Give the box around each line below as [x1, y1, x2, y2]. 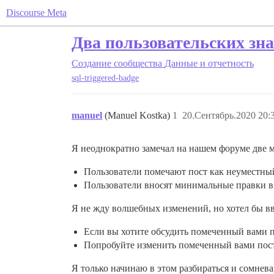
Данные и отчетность [165, 58, 254, 68]
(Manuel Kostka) [105, 110, 172, 121]
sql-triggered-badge [72, 73, 139, 83]
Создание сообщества [72, 58, 162, 68]
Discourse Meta [6, 7, 67, 18]
